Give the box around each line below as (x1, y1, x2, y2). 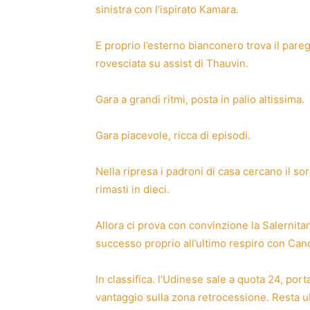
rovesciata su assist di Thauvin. (95, 56, 248, 70)
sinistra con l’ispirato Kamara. (95, 2, 239, 16)
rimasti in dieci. (95, 182, 170, 196)
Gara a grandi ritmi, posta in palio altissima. (95, 92, 304, 106)
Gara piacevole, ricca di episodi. (95, 128, 250, 142)
